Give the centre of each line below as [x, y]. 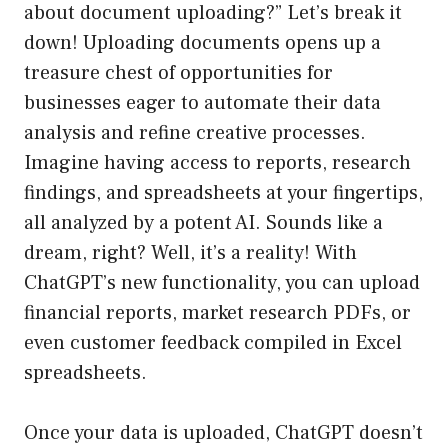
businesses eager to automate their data [202, 103]
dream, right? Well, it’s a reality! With [190, 253]
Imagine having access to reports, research [217, 163]
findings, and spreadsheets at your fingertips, [223, 193]
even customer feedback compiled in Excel [213, 343]
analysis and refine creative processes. [195, 133]
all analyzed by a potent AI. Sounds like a [203, 223]
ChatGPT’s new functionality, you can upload [222, 283]
